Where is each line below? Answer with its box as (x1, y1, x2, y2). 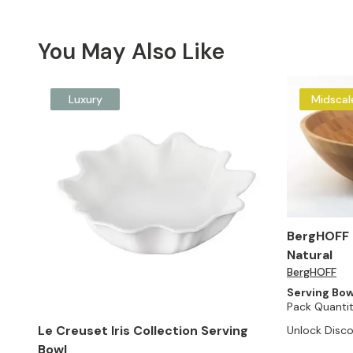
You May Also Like (38, 37, 225, 66)
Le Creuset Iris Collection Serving (38, 322, 248, 339)
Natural (287, 247, 333, 264)
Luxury (68, 92, 102, 106)
